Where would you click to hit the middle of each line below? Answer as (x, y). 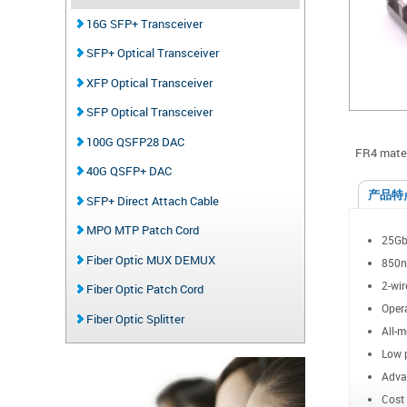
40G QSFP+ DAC (127, 171)
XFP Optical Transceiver (148, 82)
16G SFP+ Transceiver (143, 23)
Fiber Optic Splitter (134, 318)
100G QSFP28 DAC (134, 141)
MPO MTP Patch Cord (141, 230)
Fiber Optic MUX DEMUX (149, 259)
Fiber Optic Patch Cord (143, 289)
